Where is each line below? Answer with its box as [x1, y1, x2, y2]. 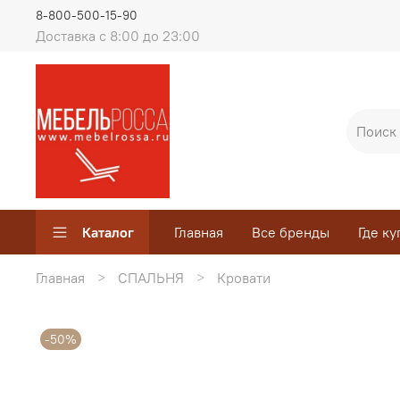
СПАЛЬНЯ [118, 268, 184, 287]
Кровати [217, 268, 271, 287]
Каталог [82, 223, 134, 242]
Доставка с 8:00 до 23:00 [36, 26, 200, 45]
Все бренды [252, 223, 329, 242]
